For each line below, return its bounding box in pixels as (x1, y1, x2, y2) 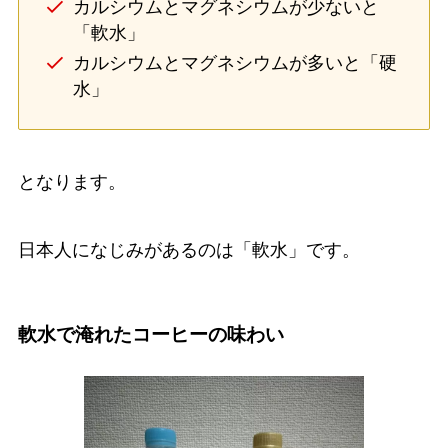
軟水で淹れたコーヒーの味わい (17, 324, 284, 346)
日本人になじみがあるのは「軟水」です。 (17, 239, 360, 260)
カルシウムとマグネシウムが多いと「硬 (72, 53, 397, 74)
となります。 (17, 171, 126, 192)
